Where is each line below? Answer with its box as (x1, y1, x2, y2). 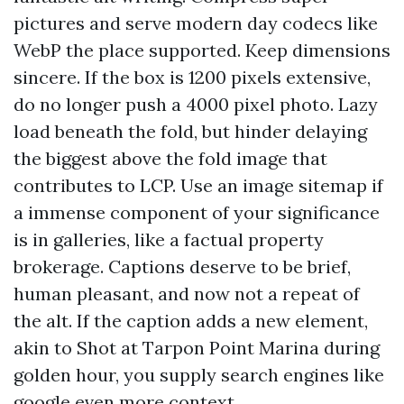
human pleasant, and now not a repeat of (14, 282, 360, 306)
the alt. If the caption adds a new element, (14, 309, 368, 333)
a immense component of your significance (14, 201, 380, 225)
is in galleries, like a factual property (14, 228, 324, 252)
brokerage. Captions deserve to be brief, (14, 255, 351, 279)
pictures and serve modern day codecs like (14, 12, 378, 35)
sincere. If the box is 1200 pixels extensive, (14, 66, 371, 89)
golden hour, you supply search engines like (14, 363, 384, 387)
